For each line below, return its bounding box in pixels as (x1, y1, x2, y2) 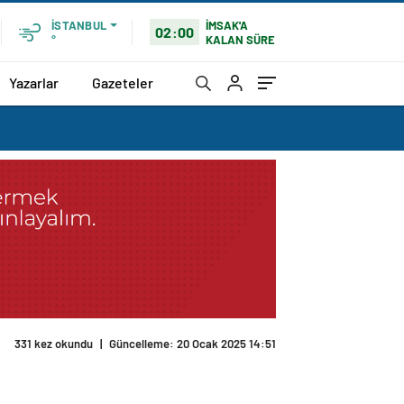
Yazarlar (9, 73, 59, 91)
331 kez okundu (14, 336, 93, 352)
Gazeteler (92, 73, 153, 91)
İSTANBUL (51, 18, 106, 32)
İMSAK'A (206, 17, 249, 32)
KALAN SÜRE (206, 32, 276, 47)
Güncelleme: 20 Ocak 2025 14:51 (109, 336, 276, 352)
